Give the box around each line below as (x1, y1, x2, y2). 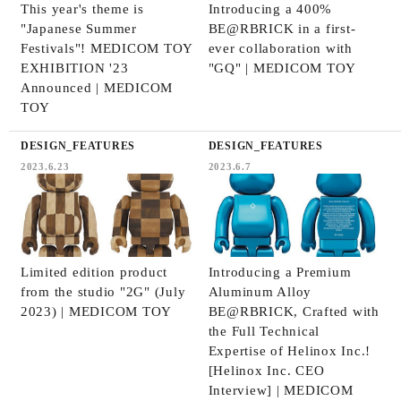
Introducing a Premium (208, 264, 352, 279)
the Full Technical (208, 323, 320, 338)
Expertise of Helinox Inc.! (208, 343, 371, 358)
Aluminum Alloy (208, 284, 312, 299)
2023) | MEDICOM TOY (20, 303, 173, 319)
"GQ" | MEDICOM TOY (208, 60, 357, 75)
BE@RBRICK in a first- (208, 21, 356, 36)
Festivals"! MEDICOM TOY (20, 40, 193, 55)
